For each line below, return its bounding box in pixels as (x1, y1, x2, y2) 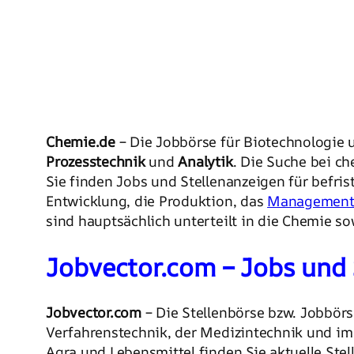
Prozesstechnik (46, 152, 145, 171)
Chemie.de (46, 132, 115, 151)
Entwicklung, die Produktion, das (46, 191, 268, 210)
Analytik (178, 152, 233, 171)
